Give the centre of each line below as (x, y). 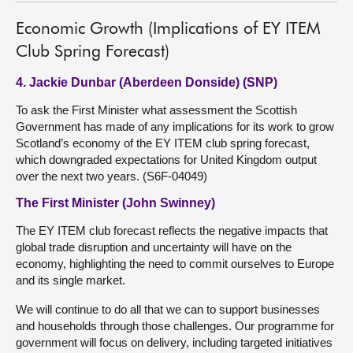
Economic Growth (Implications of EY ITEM (168, 30)
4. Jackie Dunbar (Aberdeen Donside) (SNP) (147, 82)
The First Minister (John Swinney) (115, 203)
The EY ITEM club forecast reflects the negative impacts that (172, 230)
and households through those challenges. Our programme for (175, 326)
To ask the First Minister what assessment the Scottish (156, 110)
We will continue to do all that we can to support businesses (168, 309)
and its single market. (71, 280)
